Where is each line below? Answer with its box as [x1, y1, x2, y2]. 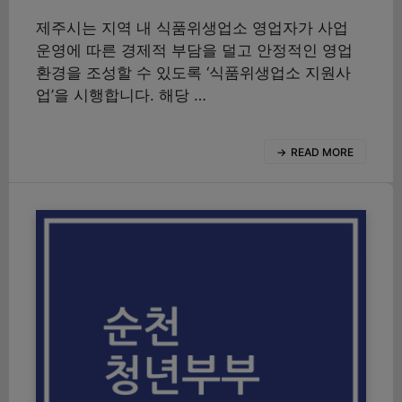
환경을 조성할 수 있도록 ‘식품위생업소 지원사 [36, 64, 351, 82]
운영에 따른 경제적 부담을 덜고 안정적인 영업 [36, 41, 353, 59]
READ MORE [291, 144, 354, 159]
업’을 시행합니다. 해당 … [36, 86, 206, 104]
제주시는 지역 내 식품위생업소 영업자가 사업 [36, 19, 348, 37]
